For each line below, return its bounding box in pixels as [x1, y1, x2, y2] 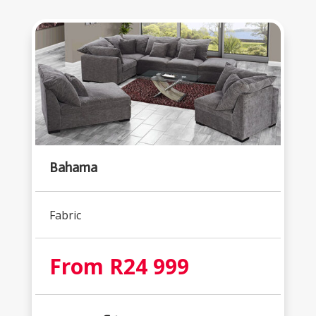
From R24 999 [49, 252, 189, 281]
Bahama [49, 159, 97, 176]
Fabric [49, 207, 81, 224]
